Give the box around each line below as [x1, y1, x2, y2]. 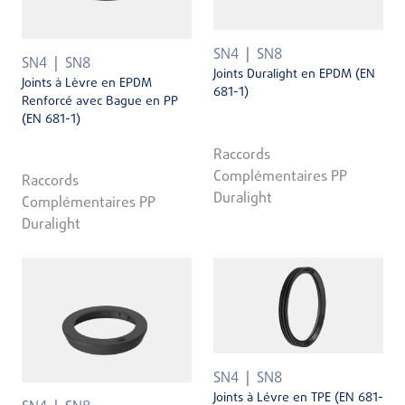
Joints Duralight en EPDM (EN [213, 65, 375, 85]
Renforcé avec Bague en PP [22, 91, 178, 111]
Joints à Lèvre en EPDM [22, 73, 152, 93]
